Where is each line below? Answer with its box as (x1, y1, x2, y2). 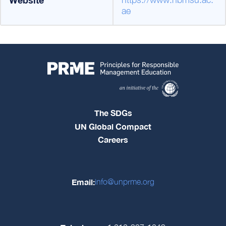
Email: (72, 177, 95, 187)
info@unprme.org (95, 177, 154, 187)
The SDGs (94, 108, 132, 118)
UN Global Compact (75, 121, 151, 131)
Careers (98, 135, 128, 145)
